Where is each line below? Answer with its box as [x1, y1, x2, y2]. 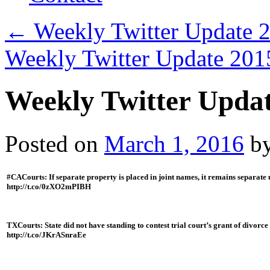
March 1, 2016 [104, 130, 244, 157]
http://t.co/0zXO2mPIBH [7, 182, 91, 192]
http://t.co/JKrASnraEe [7, 230, 86, 240]
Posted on [5, 130, 98, 157]
